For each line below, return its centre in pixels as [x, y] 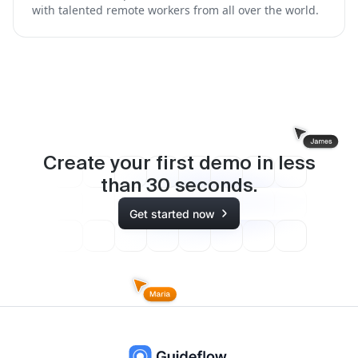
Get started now [172, 213]
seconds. [214, 187]
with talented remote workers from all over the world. [175, 10]
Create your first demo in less [179, 164]
